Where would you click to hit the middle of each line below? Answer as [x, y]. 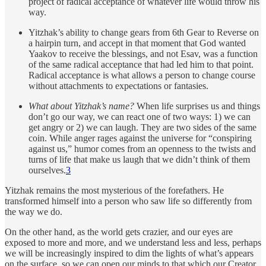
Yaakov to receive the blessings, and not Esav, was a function [143, 54]
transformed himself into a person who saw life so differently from [128, 201]
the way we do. [34, 212]
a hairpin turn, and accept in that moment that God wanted [137, 43]
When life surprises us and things [198, 106]
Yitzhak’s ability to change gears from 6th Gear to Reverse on [144, 33]
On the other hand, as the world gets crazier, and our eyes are [119, 232]
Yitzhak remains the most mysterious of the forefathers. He [114, 191]
